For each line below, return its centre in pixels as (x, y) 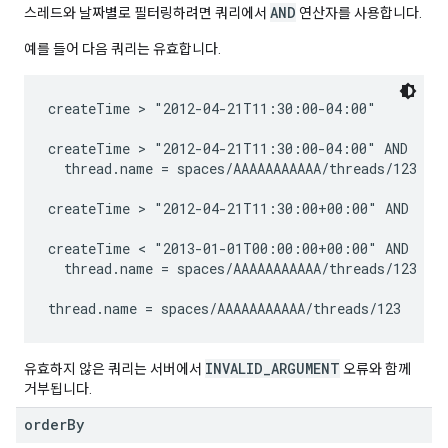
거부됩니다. (58, 389)
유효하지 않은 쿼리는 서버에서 (114, 369)
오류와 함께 (375, 369)
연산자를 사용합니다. (359, 13)
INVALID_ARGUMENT (272, 368)
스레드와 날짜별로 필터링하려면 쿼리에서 (147, 13)
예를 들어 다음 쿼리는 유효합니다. (122, 49)
